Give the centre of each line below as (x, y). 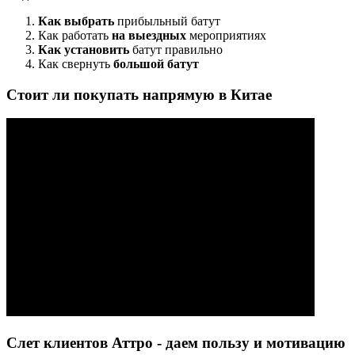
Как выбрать (78, 21)
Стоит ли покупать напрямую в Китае (139, 94)
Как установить (84, 50)
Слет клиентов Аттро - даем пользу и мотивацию (176, 343)
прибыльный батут (170, 21)
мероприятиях (228, 35)
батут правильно (176, 50)
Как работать (75, 35)
